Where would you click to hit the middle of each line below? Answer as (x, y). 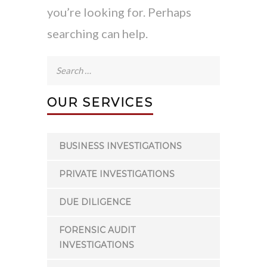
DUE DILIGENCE (95, 202)
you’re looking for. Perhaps (119, 12)
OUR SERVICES (100, 103)
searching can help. (97, 33)
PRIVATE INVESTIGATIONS (117, 174)
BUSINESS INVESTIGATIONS (120, 146)
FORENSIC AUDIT (97, 230)
